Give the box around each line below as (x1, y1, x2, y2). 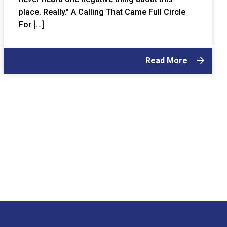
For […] (19, 20, 45, 30)
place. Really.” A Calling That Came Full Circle (19, 7, 186, 17)
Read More (145, 56, 190, 66)
